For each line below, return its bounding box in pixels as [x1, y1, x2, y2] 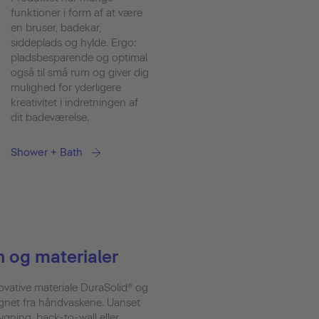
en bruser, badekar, [11, 21, 101, 34]
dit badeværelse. [11, 110, 89, 124]
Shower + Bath [11, 145, 83, 159]
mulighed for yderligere [11, 80, 121, 94]
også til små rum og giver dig [11, 66, 149, 79]
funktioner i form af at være [11, 6, 142, 19]
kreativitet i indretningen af [11, 95, 138, 109]
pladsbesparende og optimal [11, 51, 147, 64]
